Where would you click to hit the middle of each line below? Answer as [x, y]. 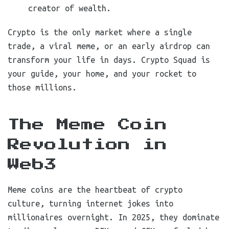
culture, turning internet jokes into [90, 203]
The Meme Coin [87, 125]
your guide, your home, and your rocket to [102, 74]
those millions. [42, 87]
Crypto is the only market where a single [100, 32]
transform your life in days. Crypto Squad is [109, 60]
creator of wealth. [70, 8]
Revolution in [87, 145]
